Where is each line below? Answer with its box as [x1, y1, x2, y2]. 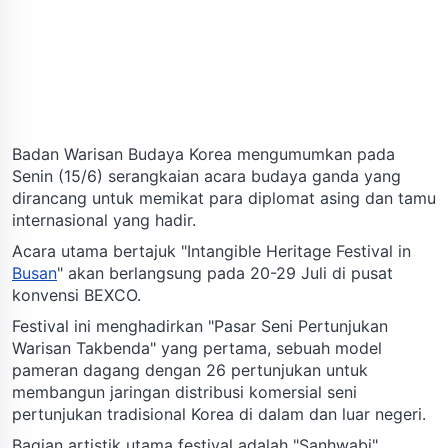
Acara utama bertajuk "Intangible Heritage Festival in [12, 240, 411, 261]
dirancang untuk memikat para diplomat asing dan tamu [12, 187, 436, 208]
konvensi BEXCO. [12, 284, 141, 305]
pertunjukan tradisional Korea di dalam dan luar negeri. [12, 403, 426, 424]
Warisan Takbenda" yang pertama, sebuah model [12, 337, 382, 358]
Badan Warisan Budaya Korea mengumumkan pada [12, 143, 395, 164]
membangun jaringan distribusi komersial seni [12, 381, 357, 402]
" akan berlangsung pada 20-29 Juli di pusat [57, 262, 393, 283]
